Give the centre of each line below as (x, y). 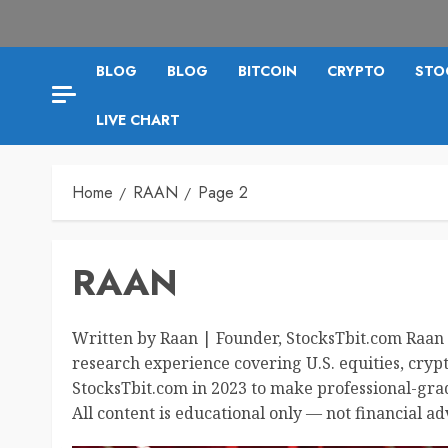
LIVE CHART (138, 119)
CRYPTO (356, 70)
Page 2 (223, 192)
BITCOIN (267, 70)
